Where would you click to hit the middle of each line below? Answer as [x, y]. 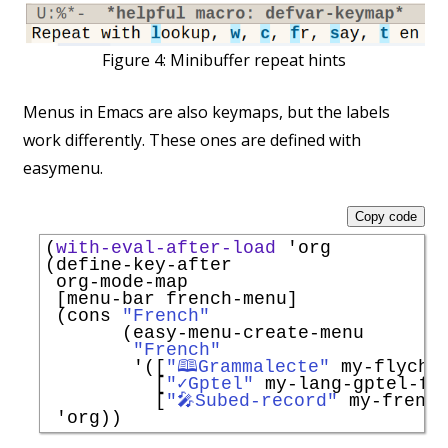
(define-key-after [138, 265]
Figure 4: [136, 60]
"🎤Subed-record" [252, 401]
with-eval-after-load [166, 248]
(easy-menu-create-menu [204, 333]
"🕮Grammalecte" [248, 367]
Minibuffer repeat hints [258, 60]
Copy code [386, 217]
